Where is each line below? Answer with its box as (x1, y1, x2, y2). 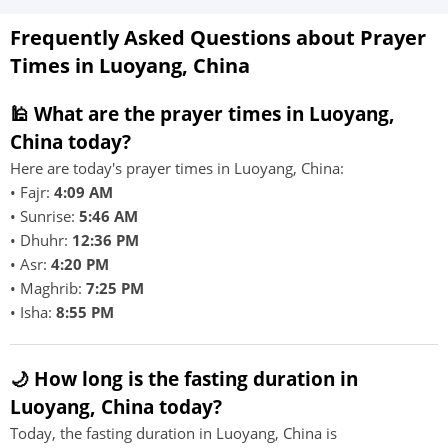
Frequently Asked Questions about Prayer (10, 24, 426, 51)
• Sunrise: (10, 206, 79, 226)
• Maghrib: (10, 278, 86, 298)
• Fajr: (10, 182, 54, 202)
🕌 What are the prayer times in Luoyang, (10, 101, 395, 126)
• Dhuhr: (10, 230, 72, 250)
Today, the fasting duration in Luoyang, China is (10, 423, 337, 443)
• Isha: (10, 302, 56, 322)
